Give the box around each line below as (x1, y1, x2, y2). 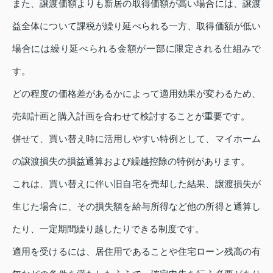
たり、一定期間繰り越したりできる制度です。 (12, 223, 204, 234)
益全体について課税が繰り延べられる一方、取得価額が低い (12, 20, 261, 31)
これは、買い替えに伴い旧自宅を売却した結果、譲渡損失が (12, 178, 261, 189)
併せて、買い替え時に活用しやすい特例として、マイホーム (12, 133, 261, 144)
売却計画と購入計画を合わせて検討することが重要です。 (12, 110, 250, 121)
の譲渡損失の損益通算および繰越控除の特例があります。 (12, 155, 250, 166)
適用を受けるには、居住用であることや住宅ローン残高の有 (12, 246, 261, 257)
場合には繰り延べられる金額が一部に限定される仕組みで (12, 43, 261, 54)
